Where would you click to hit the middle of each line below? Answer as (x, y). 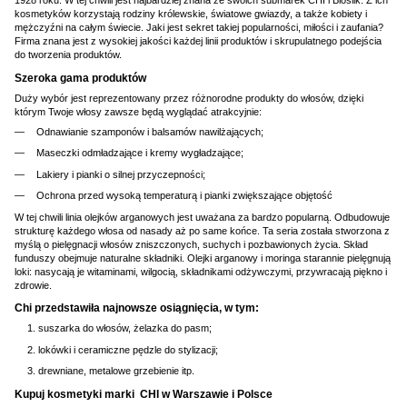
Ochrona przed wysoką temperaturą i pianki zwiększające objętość (184, 196)
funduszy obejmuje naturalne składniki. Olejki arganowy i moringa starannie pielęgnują (203, 258)
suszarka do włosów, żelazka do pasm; (125, 328)
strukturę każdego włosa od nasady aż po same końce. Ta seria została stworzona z (202, 230)
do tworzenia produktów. (68, 55)
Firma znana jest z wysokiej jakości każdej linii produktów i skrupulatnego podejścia (198, 41)
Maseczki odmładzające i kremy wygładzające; (140, 153)
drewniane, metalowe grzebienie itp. (116, 371)
